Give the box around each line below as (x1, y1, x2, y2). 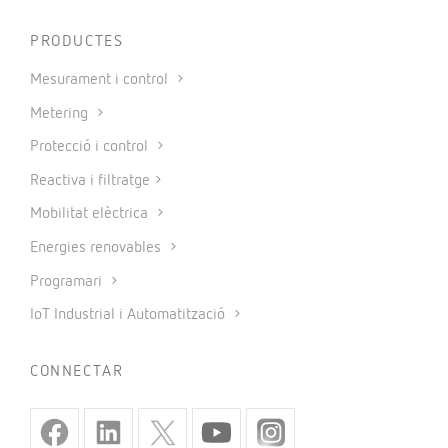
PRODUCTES (30, 34, 124, 51)
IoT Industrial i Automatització (30, 307, 229, 324)
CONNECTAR (30, 364, 124, 381)
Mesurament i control (30, 72, 172, 89)
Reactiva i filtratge (30, 172, 150, 189)
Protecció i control (30, 139, 152, 156)
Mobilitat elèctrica (30, 206, 152, 223)
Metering (30, 105, 92, 122)
